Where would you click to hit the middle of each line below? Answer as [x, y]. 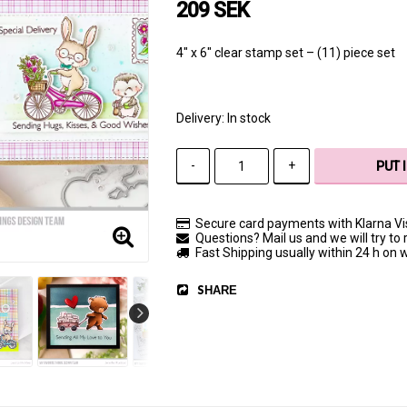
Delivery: [201, 118]
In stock [248, 118]
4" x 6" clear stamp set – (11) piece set [285, 52]
